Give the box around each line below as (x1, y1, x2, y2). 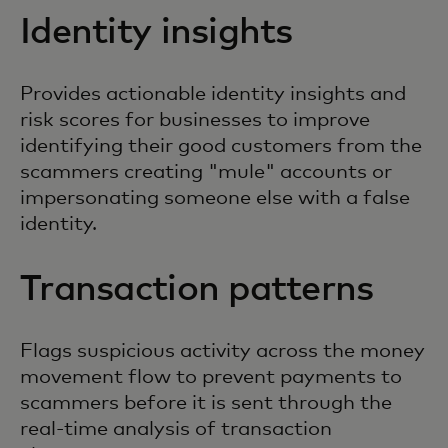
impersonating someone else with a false (20, 188, 410, 209)
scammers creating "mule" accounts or (20, 162, 392, 183)
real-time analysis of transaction (20, 419, 332, 440)
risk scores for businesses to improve (20, 110, 370, 131)
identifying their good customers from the (20, 136, 422, 157)
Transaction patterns (20, 272, 374, 309)
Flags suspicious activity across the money (20, 341, 425, 362)
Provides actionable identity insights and (20, 84, 406, 105)
